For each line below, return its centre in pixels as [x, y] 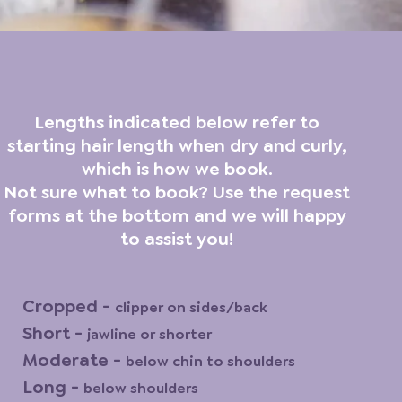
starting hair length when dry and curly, [177, 145]
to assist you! [177, 239]
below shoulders [140, 388]
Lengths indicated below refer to [177, 122]
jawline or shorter [149, 334]
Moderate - [74, 360]
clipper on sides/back [191, 307]
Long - [52, 387]
